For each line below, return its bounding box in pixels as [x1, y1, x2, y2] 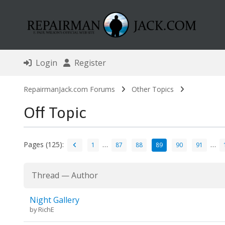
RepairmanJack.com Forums [23, 84, 115, 94]
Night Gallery [29, 194, 79, 206]
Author [71, 170, 98, 181]
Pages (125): [23, 139, 64, 149]
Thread [31, 170, 59, 181]
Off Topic [23, 103, 86, 122]
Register [70, 57, 106, 69]
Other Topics [131, 84, 174, 94]
